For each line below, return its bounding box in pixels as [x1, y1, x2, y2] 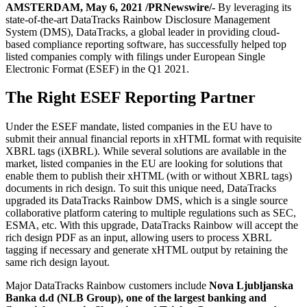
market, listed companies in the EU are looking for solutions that [5, 158, 282, 170]
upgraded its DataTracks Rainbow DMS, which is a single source [5, 195, 288, 207]
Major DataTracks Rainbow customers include [5, 280, 209, 292]
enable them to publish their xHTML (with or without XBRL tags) [5, 170, 292, 182]
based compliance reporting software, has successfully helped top [5, 38, 286, 50]
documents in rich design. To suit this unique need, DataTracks [5, 182, 276, 195]
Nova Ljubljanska [209, 280, 293, 292]
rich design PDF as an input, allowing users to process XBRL [5, 232, 271, 244]
